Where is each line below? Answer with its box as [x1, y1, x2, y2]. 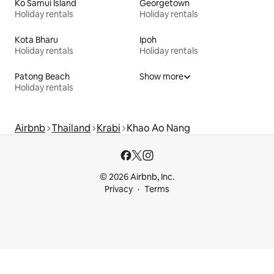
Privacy [105, 183, 133, 195]
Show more [139, 71, 183, 83]
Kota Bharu [15, 34, 58, 46]
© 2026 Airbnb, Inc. [100, 171, 174, 183]
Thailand [51, 122, 91, 135]
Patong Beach [15, 71, 70, 83]
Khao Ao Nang [127, 122, 190, 135]
